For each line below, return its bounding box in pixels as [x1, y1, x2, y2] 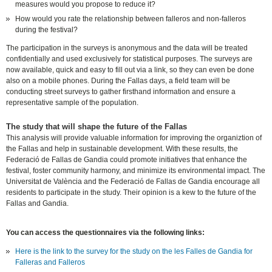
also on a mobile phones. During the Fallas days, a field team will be [6, 76, 231, 86]
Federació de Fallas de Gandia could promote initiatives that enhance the [6, 155, 248, 165]
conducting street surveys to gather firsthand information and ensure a [6, 87, 236, 97]
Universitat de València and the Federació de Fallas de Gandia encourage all [6, 177, 260, 186]
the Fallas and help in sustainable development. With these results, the [6, 144, 239, 154]
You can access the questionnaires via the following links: [6, 228, 205, 237]
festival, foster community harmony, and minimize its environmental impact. [6, 166, 253, 175]
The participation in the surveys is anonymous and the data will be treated [6, 44, 248, 53]
